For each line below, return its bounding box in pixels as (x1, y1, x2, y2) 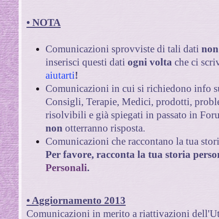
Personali (45, 161, 88, 174)
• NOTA (26, 16, 61, 28)
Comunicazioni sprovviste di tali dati (45, 43, 202, 55)
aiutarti (45, 69, 75, 81)
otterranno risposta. (63, 122, 146, 134)
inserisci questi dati (45, 56, 128, 68)
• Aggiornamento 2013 (26, 194, 126, 206)
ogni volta (128, 56, 173, 68)
